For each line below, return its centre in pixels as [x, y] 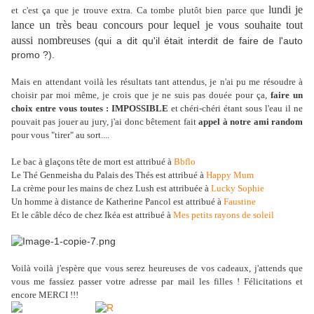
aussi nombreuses [51, 41]
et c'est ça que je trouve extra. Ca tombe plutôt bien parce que [140, 11]
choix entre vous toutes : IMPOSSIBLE [90, 109]
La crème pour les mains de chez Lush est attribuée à [111, 189]
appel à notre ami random [251, 122]
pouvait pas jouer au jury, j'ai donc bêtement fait [105, 122]
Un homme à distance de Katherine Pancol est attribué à [117, 202]
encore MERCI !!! [45, 295]
